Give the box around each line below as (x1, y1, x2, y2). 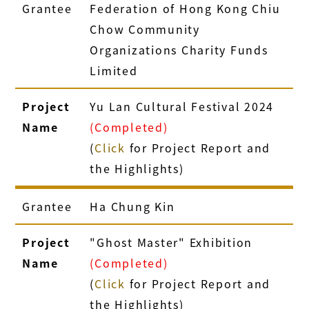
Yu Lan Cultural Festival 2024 (90, 97, 275, 114)
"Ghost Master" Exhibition (90, 233, 253, 250)
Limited (90, 61, 138, 79)
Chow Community (90, 20, 200, 37)
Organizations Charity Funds (90, 41, 268, 58)
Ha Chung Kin (90, 197, 175, 215)
